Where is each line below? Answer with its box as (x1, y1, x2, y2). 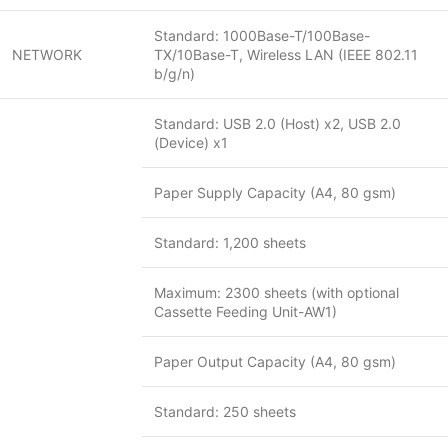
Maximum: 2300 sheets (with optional (154, 284, 399, 301)
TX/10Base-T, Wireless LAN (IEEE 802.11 (154, 46, 418, 63)
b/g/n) (154, 65, 195, 82)
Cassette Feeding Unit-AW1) (154, 303, 337, 320)
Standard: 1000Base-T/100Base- (154, 27, 370, 44)
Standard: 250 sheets (154, 403, 296, 420)
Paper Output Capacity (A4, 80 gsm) (154, 353, 396, 370)
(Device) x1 (154, 134, 228, 151)
